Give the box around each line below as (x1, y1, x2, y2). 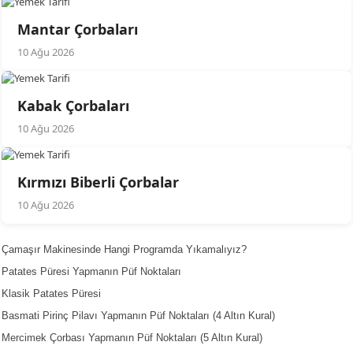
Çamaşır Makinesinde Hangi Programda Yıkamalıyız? (2, 243, 247, 256)
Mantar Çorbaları (17, 20, 139, 39)
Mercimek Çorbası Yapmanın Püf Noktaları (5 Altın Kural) (2, 332, 263, 344)
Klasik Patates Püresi (2, 288, 102, 300)
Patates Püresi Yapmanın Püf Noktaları (2, 266, 182, 278)
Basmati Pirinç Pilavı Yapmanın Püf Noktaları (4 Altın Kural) (2, 310, 276, 322)
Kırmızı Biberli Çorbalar (17, 173, 180, 192)
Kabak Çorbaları (17, 96, 130, 116)
